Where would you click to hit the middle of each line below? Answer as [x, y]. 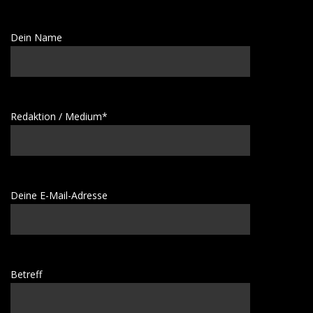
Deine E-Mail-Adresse [59, 195]
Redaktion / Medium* [59, 116]
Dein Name [36, 37]
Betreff [26, 274]
